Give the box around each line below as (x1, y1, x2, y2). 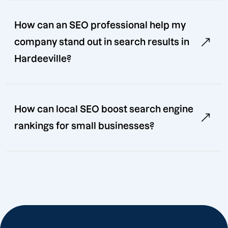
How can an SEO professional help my (14, 20, 186, 31)
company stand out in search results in (14, 37, 189, 47)
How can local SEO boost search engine (14, 104, 193, 115)
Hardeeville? (14, 54, 71, 64)
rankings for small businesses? (14, 121, 154, 131)
